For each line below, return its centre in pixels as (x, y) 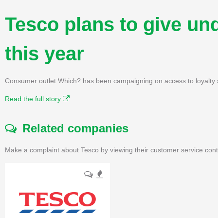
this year (45, 53)
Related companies (73, 128)
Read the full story (34, 99)
